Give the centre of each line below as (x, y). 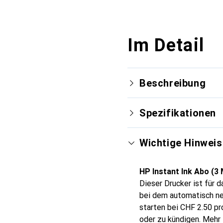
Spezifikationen (178, 113)
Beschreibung (173, 83)
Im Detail (166, 45)
